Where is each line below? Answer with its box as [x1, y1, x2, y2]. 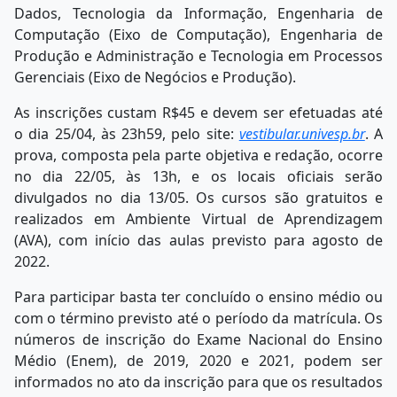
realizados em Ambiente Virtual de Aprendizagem [14, 209, 383, 230]
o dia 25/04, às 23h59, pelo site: [14, 124, 239, 144]
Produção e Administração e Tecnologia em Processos [14, 46, 383, 66]
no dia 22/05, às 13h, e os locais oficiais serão [14, 167, 383, 187]
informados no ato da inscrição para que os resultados [14, 372, 383, 393]
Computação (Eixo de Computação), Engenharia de [14, 25, 383, 45]
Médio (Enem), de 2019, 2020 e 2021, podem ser [14, 351, 383, 371]
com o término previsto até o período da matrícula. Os [14, 308, 383, 329]
